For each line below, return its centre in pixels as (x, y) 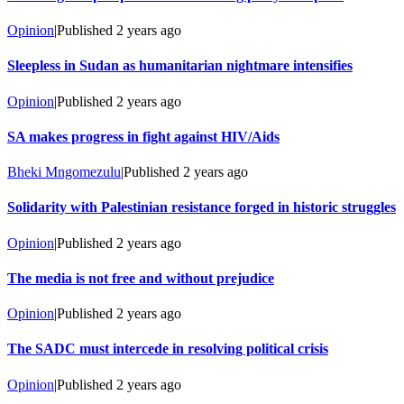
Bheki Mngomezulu (64, 172)
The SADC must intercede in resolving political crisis (168, 349)
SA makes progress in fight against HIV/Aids (143, 136)
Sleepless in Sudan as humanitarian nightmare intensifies (180, 66)
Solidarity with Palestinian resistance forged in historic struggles (202, 207)
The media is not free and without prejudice (141, 278)
